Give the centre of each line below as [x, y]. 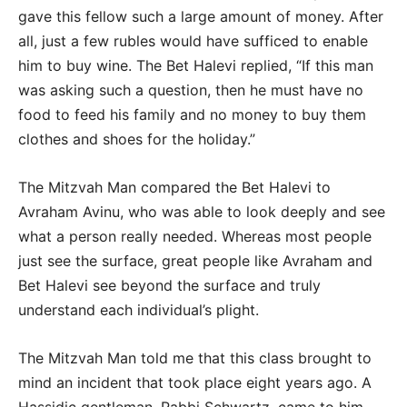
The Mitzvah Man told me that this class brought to [195, 358]
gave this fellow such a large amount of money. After [201, 16]
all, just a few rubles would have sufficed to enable [193, 41]
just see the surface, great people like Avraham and [195, 261]
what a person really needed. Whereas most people [195, 236]
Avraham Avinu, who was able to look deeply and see [202, 212]
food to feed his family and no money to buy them [192, 114]
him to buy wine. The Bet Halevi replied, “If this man [196, 65]
